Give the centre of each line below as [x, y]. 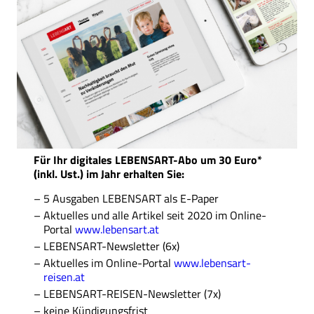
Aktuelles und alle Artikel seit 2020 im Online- [155, 216]
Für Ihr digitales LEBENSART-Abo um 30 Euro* [148, 160]
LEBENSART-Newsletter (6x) [111, 246]
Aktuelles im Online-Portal [109, 263]
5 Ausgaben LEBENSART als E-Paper [131, 199]
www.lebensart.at [117, 230]
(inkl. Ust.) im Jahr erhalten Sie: [109, 174]
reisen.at [64, 277]
